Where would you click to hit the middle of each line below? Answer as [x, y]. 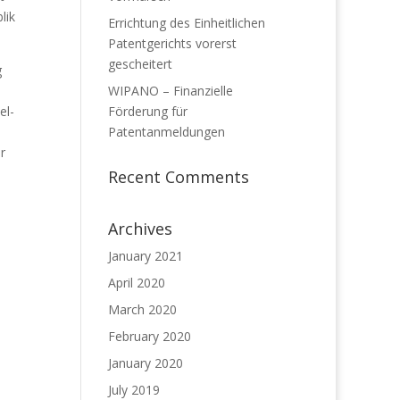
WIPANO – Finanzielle [170, 91]
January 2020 [145, 363]
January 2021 [145, 256]
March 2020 [142, 309]
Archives [140, 229]
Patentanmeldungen [166, 132]
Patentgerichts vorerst [172, 43]
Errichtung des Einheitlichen [186, 23]
